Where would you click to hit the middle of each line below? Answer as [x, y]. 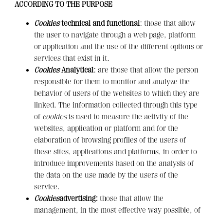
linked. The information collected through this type [116, 105]
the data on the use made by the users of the [106, 175]
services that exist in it [71, 58]
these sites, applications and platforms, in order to [116, 152]
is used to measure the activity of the [127, 117]
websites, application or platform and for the [106, 128]
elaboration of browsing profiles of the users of [110, 140]
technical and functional [100, 23]
